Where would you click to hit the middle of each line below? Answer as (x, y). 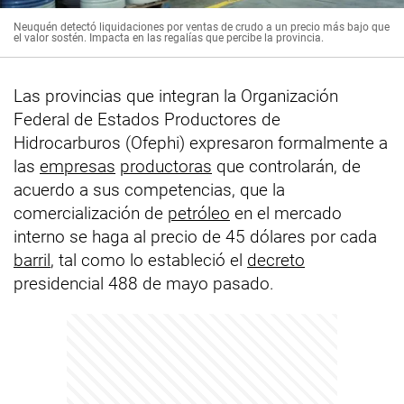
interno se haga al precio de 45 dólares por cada (195, 237)
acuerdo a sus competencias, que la (149, 190)
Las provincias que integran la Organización (176, 96)
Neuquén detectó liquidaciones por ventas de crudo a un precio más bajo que (202, 28)
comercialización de (91, 214)
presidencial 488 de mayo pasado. (144, 284)
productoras (166, 167)
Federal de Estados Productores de (147, 120)
